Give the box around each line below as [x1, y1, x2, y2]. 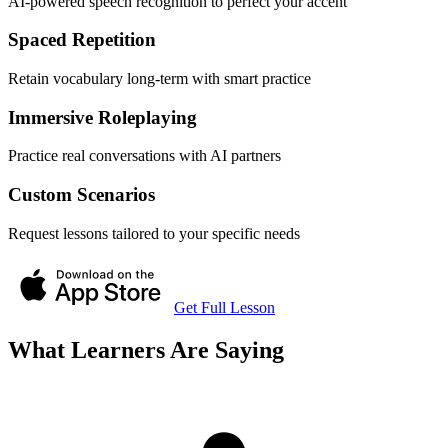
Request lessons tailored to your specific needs [8, 224, 300, 242]
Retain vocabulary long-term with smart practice [8, 69, 311, 87]
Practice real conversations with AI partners [8, 147, 281, 165]
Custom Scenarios [8, 184, 155, 206]
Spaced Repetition [8, 29, 156, 51]
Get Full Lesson [174, 298, 275, 316]
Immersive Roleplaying [8, 106, 197, 128]
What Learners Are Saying [8, 336, 284, 363]
